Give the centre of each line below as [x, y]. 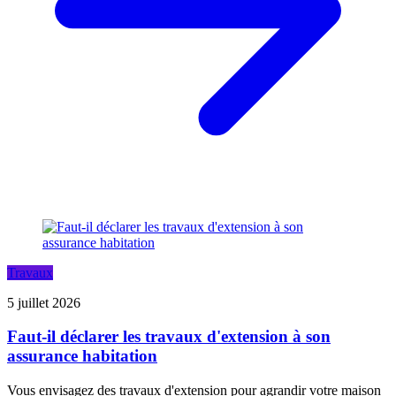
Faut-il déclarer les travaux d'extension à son [169, 337]
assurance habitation [82, 356]
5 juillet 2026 [44, 302]
